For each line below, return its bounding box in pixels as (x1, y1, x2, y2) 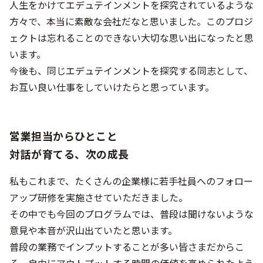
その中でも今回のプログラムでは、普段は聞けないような (9, 207, 254, 221)
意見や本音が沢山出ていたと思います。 (9, 223, 177, 238)
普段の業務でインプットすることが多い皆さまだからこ (9, 240, 244, 254)
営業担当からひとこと (9, 128, 118, 144)
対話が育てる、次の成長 (9, 146, 129, 162)
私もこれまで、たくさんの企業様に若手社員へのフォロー (9, 174, 253, 188)
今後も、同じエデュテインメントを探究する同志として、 (9, 63, 253, 78)
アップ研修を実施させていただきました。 (9, 190, 188, 205)
